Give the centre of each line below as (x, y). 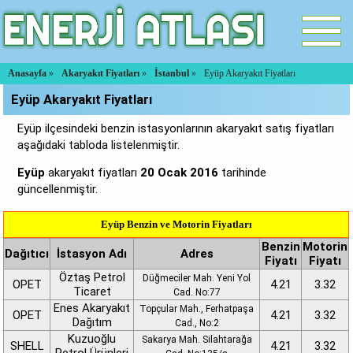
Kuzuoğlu (92, 339)
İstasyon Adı (92, 254)
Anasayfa (27, 73)
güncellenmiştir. (58, 189)
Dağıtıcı (27, 254)
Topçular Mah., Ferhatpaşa (197, 309)
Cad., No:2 (197, 323)
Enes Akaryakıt (92, 308)
